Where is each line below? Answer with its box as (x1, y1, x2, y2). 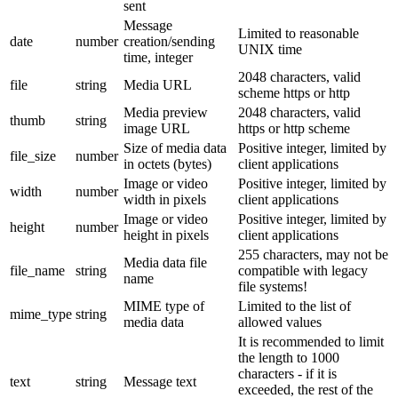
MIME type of (123, 298, 204, 314)
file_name (10, 262, 65, 278)
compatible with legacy (238, 262, 368, 278)
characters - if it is (238, 365, 337, 381)
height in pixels (123, 227, 209, 243)
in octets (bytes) (123, 155, 211, 171)
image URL (123, 120, 190, 136)
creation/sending (123, 33, 215, 49)
